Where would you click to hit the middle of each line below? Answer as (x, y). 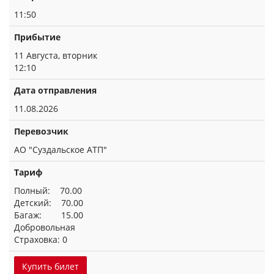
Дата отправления (55, 90)
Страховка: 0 (41, 239)
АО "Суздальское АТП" (61, 150)
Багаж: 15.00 (49, 215)
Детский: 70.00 (49, 203)
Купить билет (50, 266)
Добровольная (45, 227)
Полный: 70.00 (48, 191)
